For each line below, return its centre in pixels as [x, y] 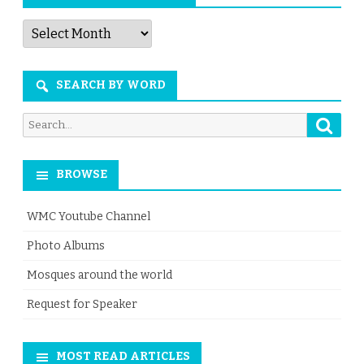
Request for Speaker [82, 305]
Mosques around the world [100, 275]
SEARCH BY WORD [111, 85]
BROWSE [82, 175]
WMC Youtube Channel [89, 217]
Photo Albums [66, 246]
